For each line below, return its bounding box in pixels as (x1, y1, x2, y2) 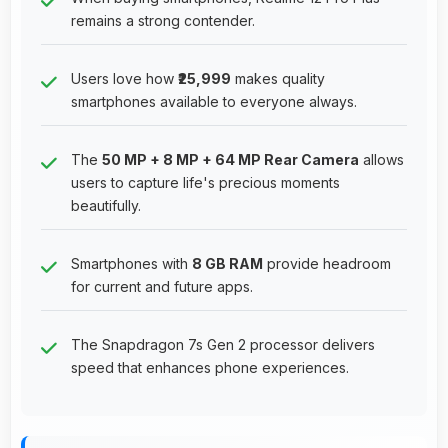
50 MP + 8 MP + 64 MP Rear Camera (102, 150, 359, 168)
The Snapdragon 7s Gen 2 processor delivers (71, 335, 375, 353)
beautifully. (71, 196, 141, 214)
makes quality (231, 69, 325, 87)
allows (359, 150, 404, 168)
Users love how (71, 69, 178, 87)
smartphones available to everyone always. (71, 92, 357, 110)
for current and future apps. (71, 277, 253, 295)
